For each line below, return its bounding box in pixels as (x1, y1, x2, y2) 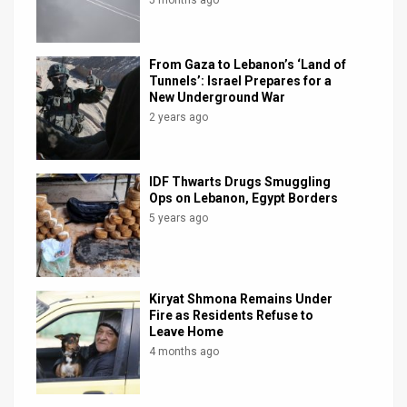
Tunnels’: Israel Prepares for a (149, 73, 333, 88)
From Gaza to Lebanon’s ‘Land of (149, 56, 347, 72)
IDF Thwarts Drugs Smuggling (149, 174, 332, 189)
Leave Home (149, 324, 224, 340)
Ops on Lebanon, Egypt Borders (149, 190, 339, 205)
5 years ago (149, 211, 209, 224)
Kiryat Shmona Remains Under (149, 292, 333, 307)
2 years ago (149, 110, 209, 124)
